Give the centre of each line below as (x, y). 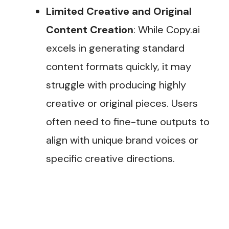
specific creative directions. (110, 159)
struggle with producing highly (116, 85)
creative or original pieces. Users (122, 104)
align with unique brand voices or (122, 140)
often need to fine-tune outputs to (128, 122)
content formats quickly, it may (119, 67)
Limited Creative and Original (119, 12)
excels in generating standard (115, 48)
